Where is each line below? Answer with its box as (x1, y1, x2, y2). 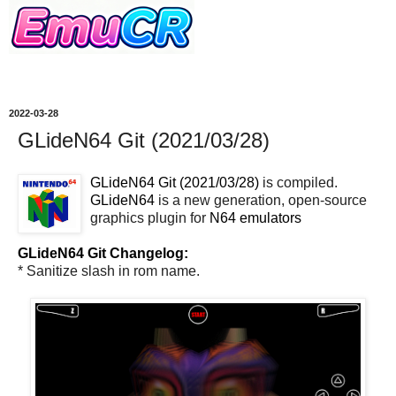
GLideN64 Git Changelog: (18, 245, 188, 261)
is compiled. (259, 174, 338, 190)
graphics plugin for (90, 209, 209, 225)
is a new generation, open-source (155, 192, 367, 208)
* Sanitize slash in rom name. (18, 263, 200, 278)
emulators (240, 209, 301, 225)
